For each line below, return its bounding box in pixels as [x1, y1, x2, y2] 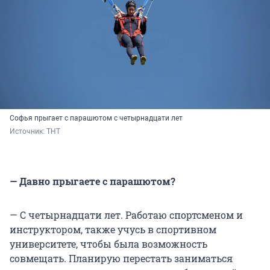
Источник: [10, 127, 46, 136]
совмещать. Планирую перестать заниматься [10, 252, 233, 265]
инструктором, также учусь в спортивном [10, 223, 216, 236]
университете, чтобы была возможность [10, 237, 207, 251]
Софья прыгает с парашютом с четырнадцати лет [10, 114, 183, 123]
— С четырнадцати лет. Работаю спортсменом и [10, 209, 243, 222]
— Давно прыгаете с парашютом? [10, 175, 175, 188]
